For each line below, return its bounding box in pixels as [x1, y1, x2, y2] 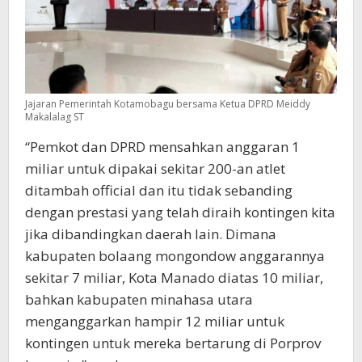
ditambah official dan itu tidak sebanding [25, 180, 293, 200]
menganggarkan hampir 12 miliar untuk [25, 311, 284, 330]
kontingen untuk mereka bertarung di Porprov [25, 333, 321, 352]
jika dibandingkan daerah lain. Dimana [25, 224, 276, 243]
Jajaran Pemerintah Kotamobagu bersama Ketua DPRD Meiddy [25, 96, 310, 111]
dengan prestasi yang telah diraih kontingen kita [25, 202, 335, 221]
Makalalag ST [25, 109, 84, 124]
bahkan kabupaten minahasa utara [25, 289, 253, 309]
